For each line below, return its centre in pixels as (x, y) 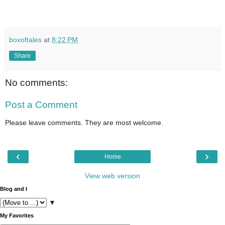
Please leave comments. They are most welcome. (84, 123)
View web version (113, 176)
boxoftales (25, 40)
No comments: (36, 83)
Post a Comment (41, 104)
